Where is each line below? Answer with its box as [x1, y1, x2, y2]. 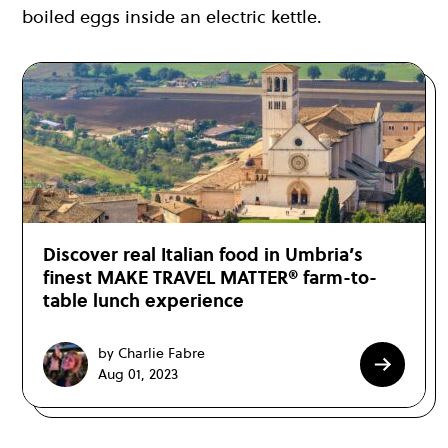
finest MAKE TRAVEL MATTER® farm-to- [43, 264, 377, 290]
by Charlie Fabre [98, 343, 205, 364]
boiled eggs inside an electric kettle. [22, 3, 327, 29]
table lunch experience [43, 287, 244, 313]
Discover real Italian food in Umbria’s [43, 241, 363, 267]
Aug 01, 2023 [98, 364, 178, 385]
